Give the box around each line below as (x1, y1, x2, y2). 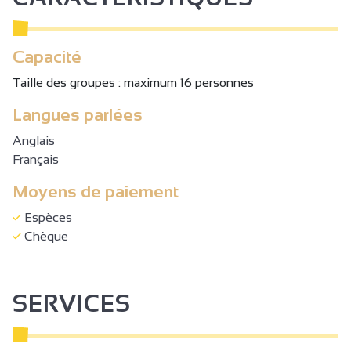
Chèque (21, 229, 68, 243)
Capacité (13, 46, 81, 67)
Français (13, 152, 59, 166)
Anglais (13, 133, 55, 147)
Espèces (21, 210, 72, 224)
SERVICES (13, 290, 131, 317)
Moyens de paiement (13, 181, 179, 201)
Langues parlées (13, 104, 143, 125)
